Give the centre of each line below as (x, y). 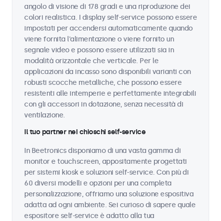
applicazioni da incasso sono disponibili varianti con (108, 72)
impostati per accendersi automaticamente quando (109, 28)
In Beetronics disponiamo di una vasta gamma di (102, 151)
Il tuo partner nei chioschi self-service (85, 132)
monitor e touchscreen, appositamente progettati (106, 162)
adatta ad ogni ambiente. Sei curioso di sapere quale (110, 205)
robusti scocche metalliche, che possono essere (103, 83)
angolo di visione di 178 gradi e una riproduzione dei (107, 7)
